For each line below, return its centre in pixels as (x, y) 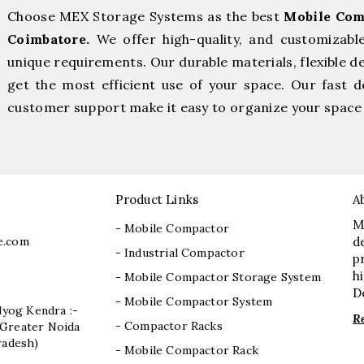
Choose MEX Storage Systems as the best (146, 17)
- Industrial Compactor (180, 253)
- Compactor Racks (169, 326)
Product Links (157, 200)
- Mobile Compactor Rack (187, 351)
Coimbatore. (49, 39)
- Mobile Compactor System (194, 302)
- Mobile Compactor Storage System (218, 277)
